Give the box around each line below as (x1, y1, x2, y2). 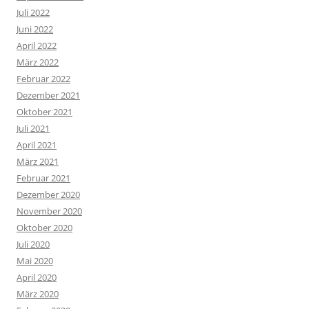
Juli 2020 (17, 238, 50, 251)
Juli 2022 (17, 6, 50, 19)
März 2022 (17, 56, 59, 69)
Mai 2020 (17, 255, 53, 268)
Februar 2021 (17, 172, 70, 185)
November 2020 (17, 205, 82, 218)
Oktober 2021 (17, 106, 72, 119)
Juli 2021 (17, 122, 50, 135)
